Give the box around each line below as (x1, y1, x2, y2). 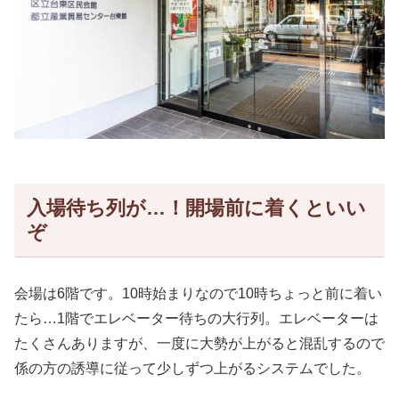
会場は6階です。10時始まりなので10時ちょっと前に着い (14, 286, 382, 302)
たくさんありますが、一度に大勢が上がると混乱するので (14, 336, 385, 352)
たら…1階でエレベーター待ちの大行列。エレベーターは (14, 311, 379, 327)
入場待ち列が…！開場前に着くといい (26, 196, 366, 219)
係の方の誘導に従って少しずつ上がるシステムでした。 (14, 361, 370, 377)
